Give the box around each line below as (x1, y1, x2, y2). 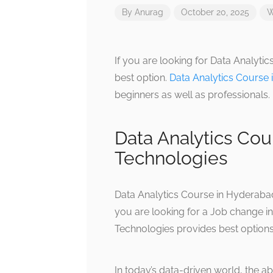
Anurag (135, 7, 163, 17)
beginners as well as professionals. (115, 89, 270, 101)
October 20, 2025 (181, 7, 249, 17)
